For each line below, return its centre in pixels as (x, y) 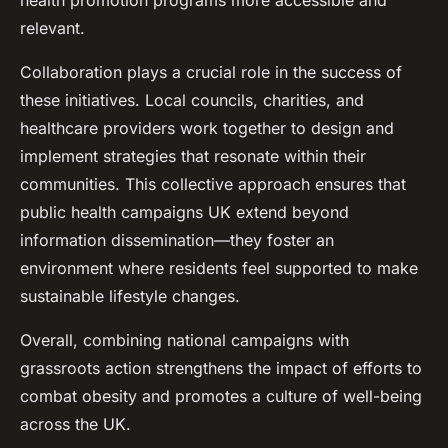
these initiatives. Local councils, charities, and (192, 100)
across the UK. (75, 424)
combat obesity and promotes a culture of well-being (221, 396)
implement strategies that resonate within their (193, 156)
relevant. (52, 28)
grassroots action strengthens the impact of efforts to (221, 368)
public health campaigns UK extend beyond (184, 212)
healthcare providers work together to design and (207, 128)
